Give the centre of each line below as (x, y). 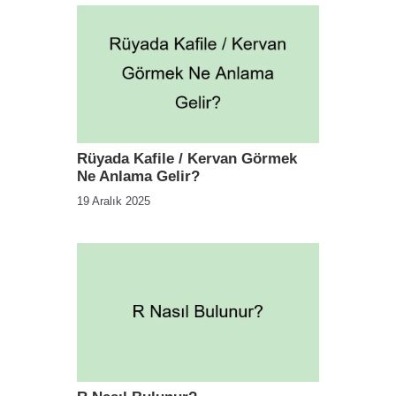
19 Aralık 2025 (114, 202)
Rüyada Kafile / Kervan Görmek (187, 159)
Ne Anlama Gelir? (138, 177)
